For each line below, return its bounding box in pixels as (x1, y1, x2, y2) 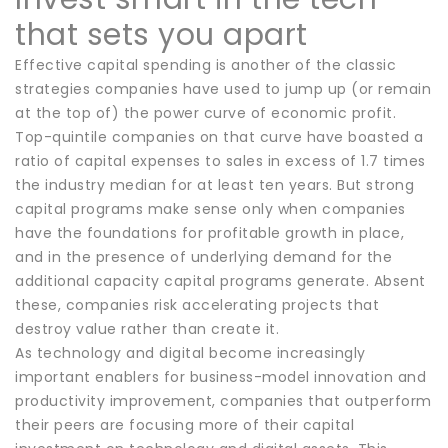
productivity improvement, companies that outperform (15, 390, 432, 411)
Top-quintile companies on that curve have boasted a (15, 126, 424, 147)
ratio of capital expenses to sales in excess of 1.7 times (15, 150, 426, 171)
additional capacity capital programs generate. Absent (15, 270, 426, 291)
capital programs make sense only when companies (15, 198, 406, 219)
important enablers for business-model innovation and (15, 366, 426, 387)
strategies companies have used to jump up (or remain (15, 78, 431, 99)
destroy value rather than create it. (15, 318, 279, 339)
